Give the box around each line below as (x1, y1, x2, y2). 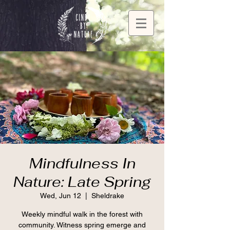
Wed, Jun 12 (40, 191, 81, 200)
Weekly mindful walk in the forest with (22, 210, 143, 218)
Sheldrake (91, 191, 124, 200)
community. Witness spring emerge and (18, 221, 146, 229)
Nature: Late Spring (13, 172, 151, 191)
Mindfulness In (29, 154, 136, 172)
